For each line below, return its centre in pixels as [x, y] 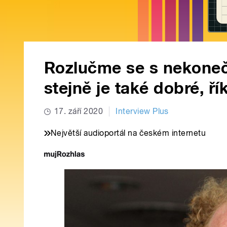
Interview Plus [142, 111]
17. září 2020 [79, 111]
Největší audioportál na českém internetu [128, 133]
